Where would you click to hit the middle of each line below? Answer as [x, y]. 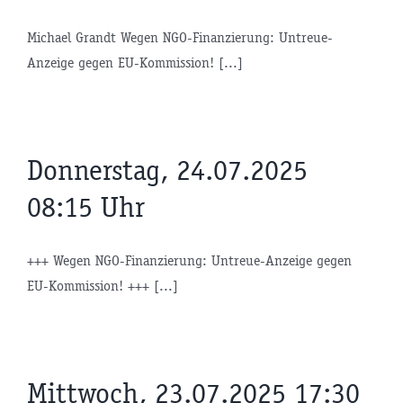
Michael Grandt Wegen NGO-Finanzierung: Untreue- [180, 37]
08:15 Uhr [86, 207]
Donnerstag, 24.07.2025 [167, 170]
